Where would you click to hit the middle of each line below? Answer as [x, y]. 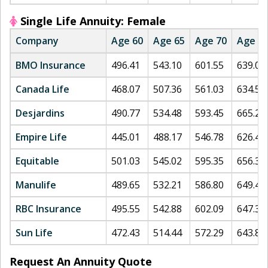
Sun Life [34, 233]
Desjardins [40, 113]
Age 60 [127, 41]
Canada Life [42, 89]
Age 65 [169, 41]
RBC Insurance [48, 209]
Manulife [36, 185]
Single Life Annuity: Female [92, 21]
